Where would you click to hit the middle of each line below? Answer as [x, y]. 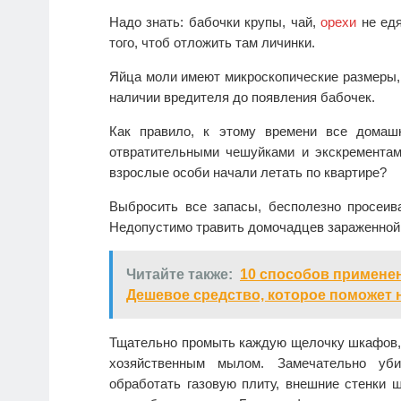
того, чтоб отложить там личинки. [212, 43]
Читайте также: [179, 275]
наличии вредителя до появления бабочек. [242, 98]
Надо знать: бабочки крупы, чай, [215, 22]
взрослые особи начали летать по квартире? [248, 173]
